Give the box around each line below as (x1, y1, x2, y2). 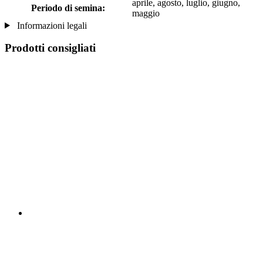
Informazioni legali (14, 20, 87, 31)
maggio (132, 8, 160, 18)
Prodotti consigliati (5, 42, 96, 55)
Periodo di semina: (31, 2, 105, 13)
